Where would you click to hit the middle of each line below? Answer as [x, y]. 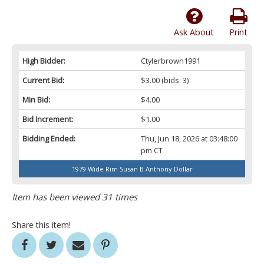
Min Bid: [36, 100]
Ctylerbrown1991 [170, 61]
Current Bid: [43, 80]
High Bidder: [44, 61]
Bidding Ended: [49, 139]
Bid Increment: [48, 119]
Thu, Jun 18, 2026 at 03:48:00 [189, 139]
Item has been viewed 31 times [75, 197]
